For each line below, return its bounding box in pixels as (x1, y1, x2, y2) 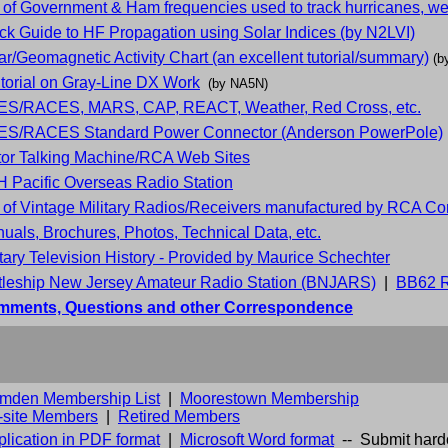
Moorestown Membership (180, 389, 359, 407)
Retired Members (118, 407, 240, 425)
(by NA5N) (208, 75, 268, 91)
